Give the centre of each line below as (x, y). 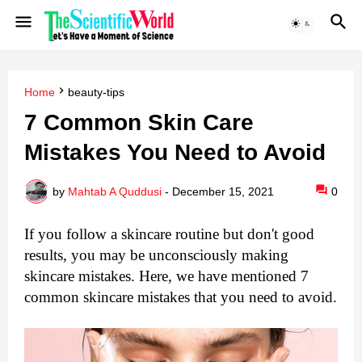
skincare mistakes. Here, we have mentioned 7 (166, 276)
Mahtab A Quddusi (115, 191)
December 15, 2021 (223, 191)
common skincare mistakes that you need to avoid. (181, 297)
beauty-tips (96, 92)
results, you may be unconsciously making (156, 255)
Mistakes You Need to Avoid (175, 153)
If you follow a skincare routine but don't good (169, 234)
